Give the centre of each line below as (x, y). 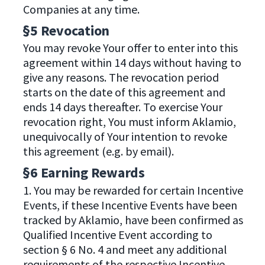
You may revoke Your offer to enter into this (130, 48)
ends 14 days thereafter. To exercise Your (122, 107)
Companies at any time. (81, 9)
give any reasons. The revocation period (121, 77)
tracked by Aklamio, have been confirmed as (133, 219)
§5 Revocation (66, 30)
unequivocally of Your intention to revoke (125, 137)
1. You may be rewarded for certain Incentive (133, 190)
